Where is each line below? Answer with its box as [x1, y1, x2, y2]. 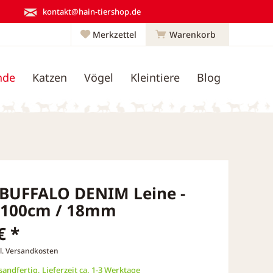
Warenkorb [169, 29, 216, 40]
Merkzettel [93, 29, 136, 40]
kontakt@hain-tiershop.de [43, 5, 141, 17]
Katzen [32, 70, 67, 85]
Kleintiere [130, 70, 180, 85]
